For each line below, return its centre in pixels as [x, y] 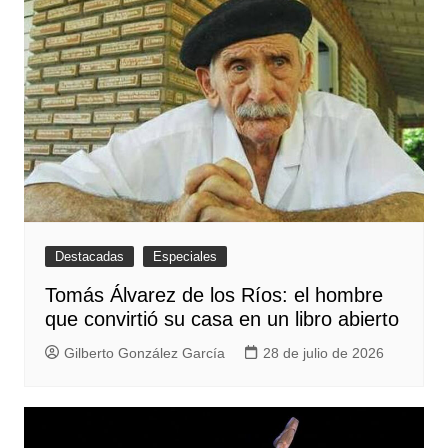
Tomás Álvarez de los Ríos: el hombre [213, 295]
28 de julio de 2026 [323, 353]
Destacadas [89, 257]
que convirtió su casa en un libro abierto [221, 319]
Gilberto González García [144, 353]
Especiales [184, 257]
